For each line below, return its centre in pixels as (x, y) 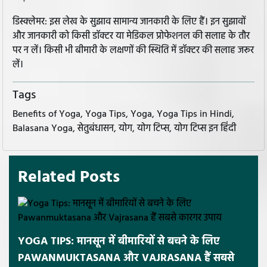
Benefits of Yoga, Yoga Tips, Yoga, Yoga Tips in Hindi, (123, 114)
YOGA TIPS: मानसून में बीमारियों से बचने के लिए (119, 241)
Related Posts (69, 177)
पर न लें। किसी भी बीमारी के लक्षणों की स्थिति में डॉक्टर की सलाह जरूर (133, 51)
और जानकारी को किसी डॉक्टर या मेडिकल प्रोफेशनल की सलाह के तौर (131, 37)
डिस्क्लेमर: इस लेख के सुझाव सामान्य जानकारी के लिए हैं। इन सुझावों (129, 22)
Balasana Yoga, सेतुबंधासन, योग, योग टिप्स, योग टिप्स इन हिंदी (124, 128)
